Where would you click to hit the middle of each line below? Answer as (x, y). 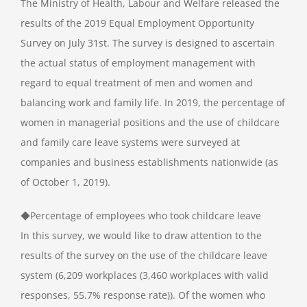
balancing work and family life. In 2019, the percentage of (153, 102)
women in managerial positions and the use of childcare (150, 122)
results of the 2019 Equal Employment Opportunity (137, 23)
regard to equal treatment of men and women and (137, 82)
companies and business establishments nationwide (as (149, 162)
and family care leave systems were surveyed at (130, 142)
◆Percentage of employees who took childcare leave (141, 215)
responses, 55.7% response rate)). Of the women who (143, 295)
